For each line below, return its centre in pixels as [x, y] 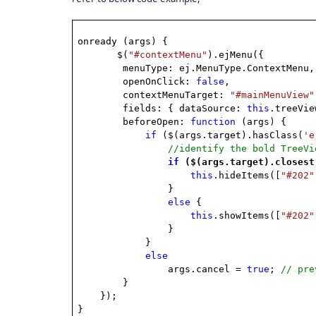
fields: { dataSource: [185, 108]
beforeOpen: [157, 122]
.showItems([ [247, 215]
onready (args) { [123, 41]
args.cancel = [208, 269]
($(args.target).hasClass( [230, 135]
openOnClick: [160, 81]
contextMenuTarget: [177, 95]
